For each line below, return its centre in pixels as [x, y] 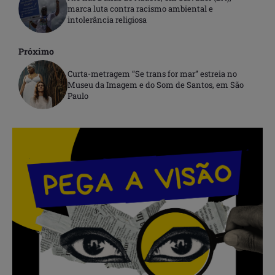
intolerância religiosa [107, 20]
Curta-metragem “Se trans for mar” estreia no [152, 74]
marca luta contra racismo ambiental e [140, 9]
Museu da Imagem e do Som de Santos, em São [156, 85]
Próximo [36, 52]
